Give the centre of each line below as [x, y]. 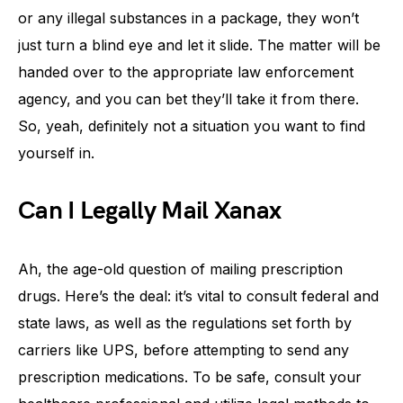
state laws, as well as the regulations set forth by [185, 323]
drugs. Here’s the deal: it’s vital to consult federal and [198, 296]
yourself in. [56, 153]
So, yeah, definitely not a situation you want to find [192, 126]
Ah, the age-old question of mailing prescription [180, 269]
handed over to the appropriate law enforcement [186, 72]
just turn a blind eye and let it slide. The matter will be [199, 45]
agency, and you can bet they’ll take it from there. [188, 99]
